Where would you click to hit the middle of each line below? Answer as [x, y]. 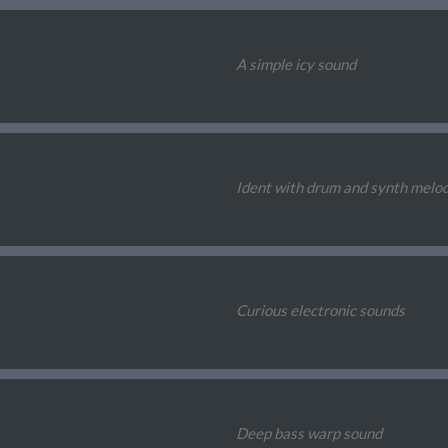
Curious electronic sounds [320, 310]
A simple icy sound [295, 64]
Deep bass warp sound [308, 433]
